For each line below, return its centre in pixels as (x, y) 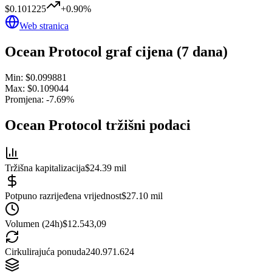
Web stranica (44, 25)
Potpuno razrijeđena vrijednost (63, 195)
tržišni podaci (146, 125)
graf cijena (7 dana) (165, 51)
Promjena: (25, 99)
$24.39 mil (106, 168)
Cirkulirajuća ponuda (45, 251)
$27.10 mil (142, 195)
